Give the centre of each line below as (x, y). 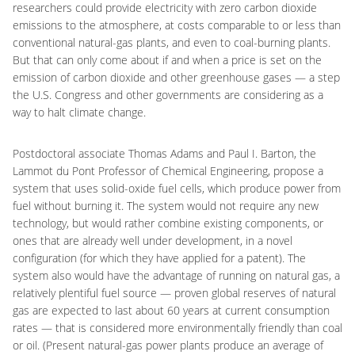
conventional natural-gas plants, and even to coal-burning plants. (172, 42)
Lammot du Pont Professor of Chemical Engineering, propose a (168, 171)
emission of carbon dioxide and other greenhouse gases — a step (176, 77)
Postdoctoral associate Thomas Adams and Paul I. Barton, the (164, 153)
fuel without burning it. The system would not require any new (166, 206)
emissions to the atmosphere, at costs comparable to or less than (177, 25)
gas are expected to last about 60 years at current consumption (171, 310)
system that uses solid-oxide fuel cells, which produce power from (177, 188)
